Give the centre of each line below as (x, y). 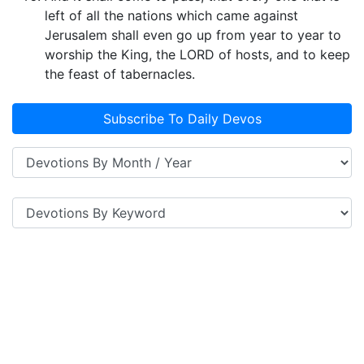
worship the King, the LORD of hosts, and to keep (197, 55)
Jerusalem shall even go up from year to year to (193, 35)
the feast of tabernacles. (120, 74)
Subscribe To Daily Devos (182, 119)
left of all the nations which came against (171, 16)
